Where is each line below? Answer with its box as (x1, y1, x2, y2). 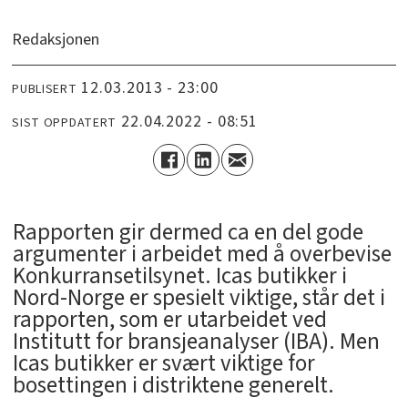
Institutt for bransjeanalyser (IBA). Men (12, 325, 380, 359)
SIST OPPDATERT (12, 113, 117, 132)
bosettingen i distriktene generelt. (12, 369, 334, 403)
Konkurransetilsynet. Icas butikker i (12, 260, 347, 293)
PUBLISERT (12, 79, 77, 98)
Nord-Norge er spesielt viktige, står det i (12, 281, 385, 315)
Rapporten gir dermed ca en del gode (12, 216, 363, 250)
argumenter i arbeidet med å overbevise (12, 238, 392, 271)
